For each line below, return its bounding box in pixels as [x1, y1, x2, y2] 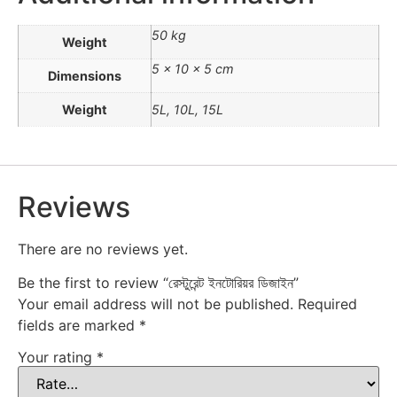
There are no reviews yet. [18, 239, 188, 258]
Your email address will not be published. [18, 295, 293, 314]
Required [298, 295, 357, 314]
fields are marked [18, 316, 139, 335]
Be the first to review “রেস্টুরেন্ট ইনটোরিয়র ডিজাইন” [18, 274, 299, 292]
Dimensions [48, 68, 121, 84]
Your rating [18, 347, 97, 366]
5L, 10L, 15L [152, 102, 223, 118]
